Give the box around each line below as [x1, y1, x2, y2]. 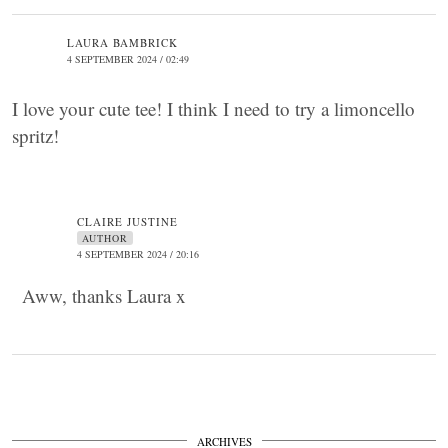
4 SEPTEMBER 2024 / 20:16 [77, 247, 199, 261]
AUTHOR [82, 231, 128, 245]
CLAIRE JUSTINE [77, 214, 178, 229]
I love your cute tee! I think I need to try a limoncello [12, 96, 415, 121]
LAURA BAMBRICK [67, 35, 178, 50]
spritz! [12, 123, 59, 148]
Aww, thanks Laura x [22, 283, 186, 308]
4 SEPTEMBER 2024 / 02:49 [67, 52, 189, 66]
